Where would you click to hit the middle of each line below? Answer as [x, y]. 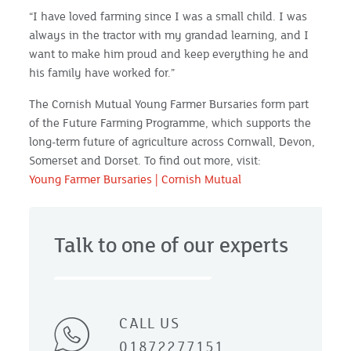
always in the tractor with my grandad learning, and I [169, 34]
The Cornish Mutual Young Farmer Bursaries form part [169, 103]
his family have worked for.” [102, 72]
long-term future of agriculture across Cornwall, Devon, [172, 141]
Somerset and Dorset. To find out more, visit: [145, 160]
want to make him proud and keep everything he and [169, 53]
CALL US [149, 322]
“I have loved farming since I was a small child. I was [168, 16]
